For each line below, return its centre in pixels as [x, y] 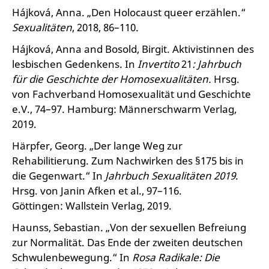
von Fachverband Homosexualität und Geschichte [131, 94]
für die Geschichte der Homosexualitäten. [112, 79]
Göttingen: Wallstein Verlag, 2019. [92, 206]
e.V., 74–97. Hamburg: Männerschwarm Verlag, [124, 109]
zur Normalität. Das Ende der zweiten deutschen [128, 242]
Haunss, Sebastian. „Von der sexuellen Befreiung [129, 227]
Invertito [159, 64]
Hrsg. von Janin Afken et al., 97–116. [97, 191]
